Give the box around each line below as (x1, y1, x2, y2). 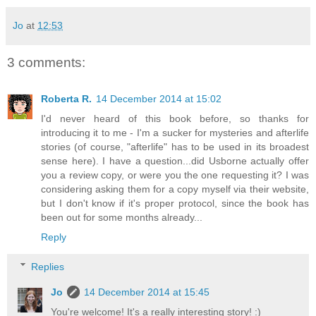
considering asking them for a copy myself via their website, (41, 183, 309, 195)
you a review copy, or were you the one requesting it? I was (41, 169, 309, 181)
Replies (31, 260, 65, 272)
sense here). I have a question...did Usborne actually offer (41, 155, 309, 167)
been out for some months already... (41, 212, 202, 224)
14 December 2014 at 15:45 (84, 286, 210, 298)
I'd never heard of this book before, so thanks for (41, 113, 309, 125)
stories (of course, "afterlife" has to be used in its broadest (41, 141, 309, 153)
